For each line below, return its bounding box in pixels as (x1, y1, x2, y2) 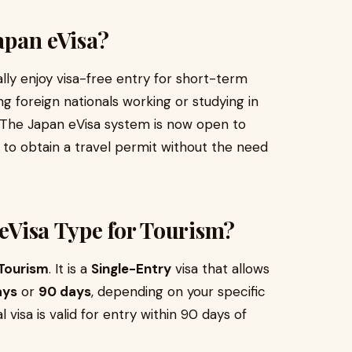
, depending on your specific (91, 283, 266, 301)
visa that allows (171, 260, 269, 278)
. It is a (49, 260, 91, 278)
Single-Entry (91, 260, 171, 278)
